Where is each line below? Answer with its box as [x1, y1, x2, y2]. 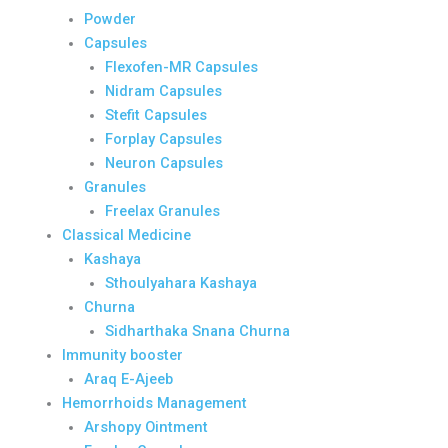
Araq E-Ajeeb [83, 370, 173, 388]
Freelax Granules [105, 202, 221, 220]
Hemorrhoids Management [61, 394, 247, 412]
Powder [83, 10, 136, 28]
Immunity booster [61, 346, 183, 364]
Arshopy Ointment [83, 418, 208, 436]
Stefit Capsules [105, 106, 208, 124]
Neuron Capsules [105, 154, 224, 172]
